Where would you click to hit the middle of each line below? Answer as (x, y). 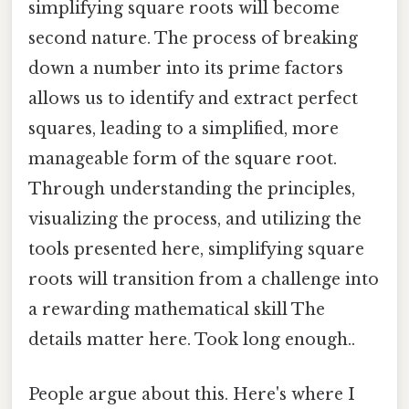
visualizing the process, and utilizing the (195, 220)
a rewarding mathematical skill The (177, 310)
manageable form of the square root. (183, 159)
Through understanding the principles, (192, 189)
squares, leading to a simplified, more (184, 129)
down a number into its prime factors (186, 69)
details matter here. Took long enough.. (192, 340)
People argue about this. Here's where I (192, 394)
